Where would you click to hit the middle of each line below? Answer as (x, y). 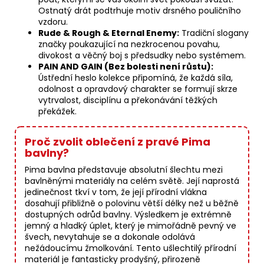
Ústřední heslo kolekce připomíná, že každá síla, (136, 78)
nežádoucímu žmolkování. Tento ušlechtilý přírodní (131, 248)
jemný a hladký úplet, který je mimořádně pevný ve (131, 226)
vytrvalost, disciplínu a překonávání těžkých (128, 100)
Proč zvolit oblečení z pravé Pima (118, 142)
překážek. (57, 112)
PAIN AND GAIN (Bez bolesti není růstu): (126, 67)
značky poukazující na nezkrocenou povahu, (129, 44)
